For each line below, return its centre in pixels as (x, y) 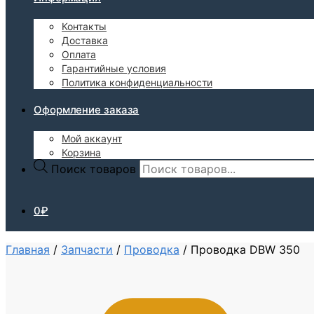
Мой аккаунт (92, 138)
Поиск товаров (94, 169)
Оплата (79, 54)
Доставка (85, 40)
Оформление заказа (87, 109)
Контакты (84, 26)
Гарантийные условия (114, 68)
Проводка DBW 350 (245, 249)
